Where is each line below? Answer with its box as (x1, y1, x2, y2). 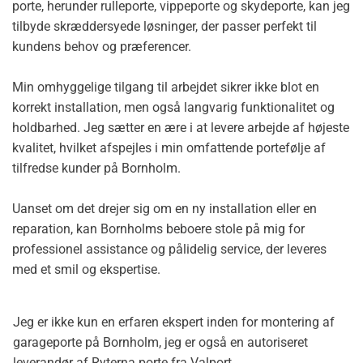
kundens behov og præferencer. (12, 39, 191, 55)
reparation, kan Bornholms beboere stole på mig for (12, 221, 305, 237)
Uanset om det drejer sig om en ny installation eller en (12, 201, 317, 217)
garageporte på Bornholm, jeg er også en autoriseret (13, 335, 308, 351)
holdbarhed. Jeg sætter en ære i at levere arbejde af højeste (12, 120, 349, 136)
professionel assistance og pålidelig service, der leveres (12, 241, 327, 258)
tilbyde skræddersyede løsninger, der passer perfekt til (12, 19, 317, 35)
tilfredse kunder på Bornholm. (12, 160, 181, 177)
